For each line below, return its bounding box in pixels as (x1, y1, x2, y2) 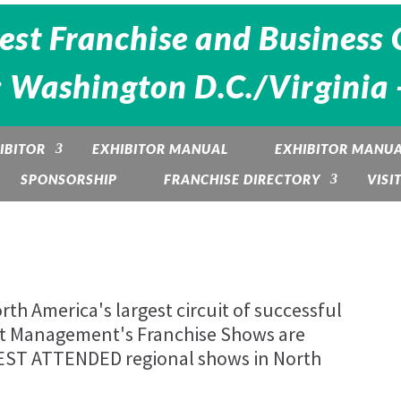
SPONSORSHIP (21, 171, 117, 188)
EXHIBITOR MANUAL (91, 141, 228, 158)
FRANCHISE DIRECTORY (164, 171, 320, 188)
